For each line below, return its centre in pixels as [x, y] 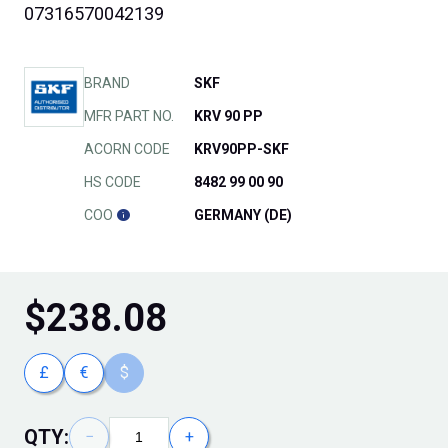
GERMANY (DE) [243, 215]
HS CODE [112, 182]
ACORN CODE [127, 149]
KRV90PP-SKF [241, 149]
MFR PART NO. [129, 116]
